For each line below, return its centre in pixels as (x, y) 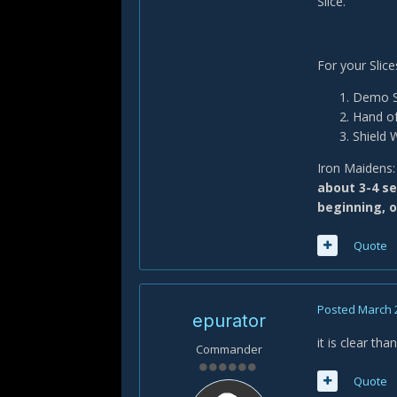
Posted (338, 309)
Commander (229, 349)
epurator (229, 321)
